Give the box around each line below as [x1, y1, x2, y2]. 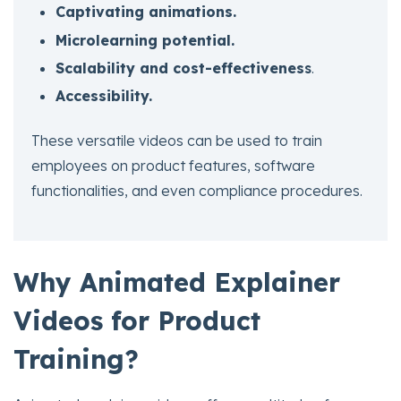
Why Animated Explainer [13, 266, 340, 299]
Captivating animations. [55, 3, 237, 21]
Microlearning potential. [55, 30, 235, 49]
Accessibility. [55, 86, 153, 105]
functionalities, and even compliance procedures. [31, 182, 363, 200]
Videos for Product [13, 304, 260, 337]
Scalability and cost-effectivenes [55, 58, 305, 77]
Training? [13, 343, 139, 376]
